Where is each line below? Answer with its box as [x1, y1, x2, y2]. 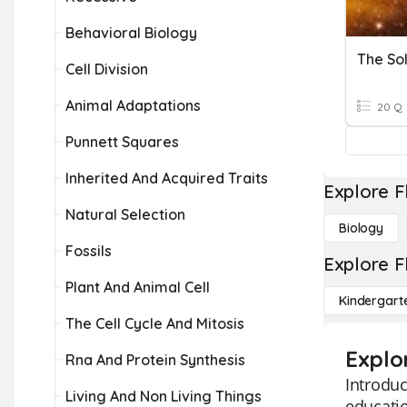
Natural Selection [65, 205, 185, 223]
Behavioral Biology [65, 24, 197, 42]
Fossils [65, 242, 112, 260]
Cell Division [65, 60, 148, 78]
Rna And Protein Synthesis [65, 351, 245, 369]
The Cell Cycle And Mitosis [65, 314, 244, 333]
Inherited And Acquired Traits [65, 169, 268, 187]
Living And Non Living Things [65, 387, 262, 405]
